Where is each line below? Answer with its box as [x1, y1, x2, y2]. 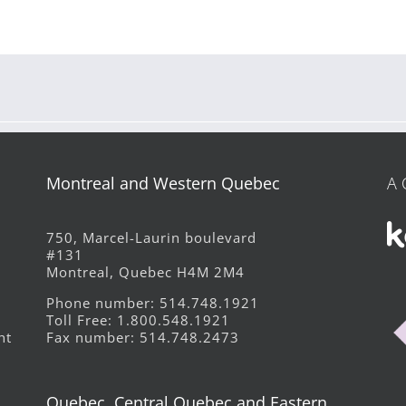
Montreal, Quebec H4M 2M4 [45, 262, 245, 281]
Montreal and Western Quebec [45, 171, 280, 194]
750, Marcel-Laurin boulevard [45, 227, 256, 246]
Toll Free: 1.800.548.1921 [45, 310, 230, 329]
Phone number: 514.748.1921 [45, 293, 259, 312]
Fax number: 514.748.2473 [45, 327, 239, 346]
